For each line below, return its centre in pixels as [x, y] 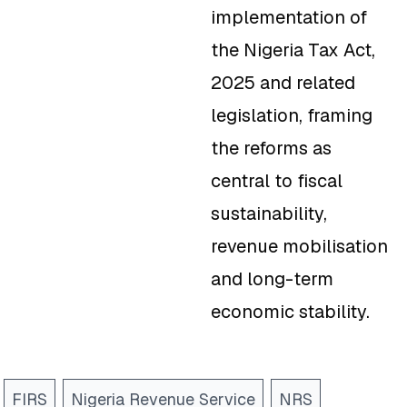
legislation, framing [292, 116]
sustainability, [269, 214]
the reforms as [271, 149]
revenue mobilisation [299, 247]
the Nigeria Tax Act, [293, 50]
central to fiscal [277, 181]
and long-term [272, 279]
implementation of [289, 18]
